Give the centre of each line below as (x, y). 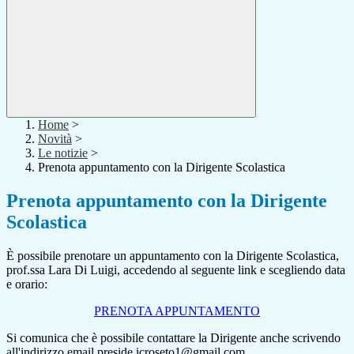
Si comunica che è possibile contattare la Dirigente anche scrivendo (173, 338)
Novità (55, 139)
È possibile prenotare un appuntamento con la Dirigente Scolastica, (173, 256)
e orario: (27, 284)
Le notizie (63, 153)
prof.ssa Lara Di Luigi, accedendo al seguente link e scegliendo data (176, 270)
